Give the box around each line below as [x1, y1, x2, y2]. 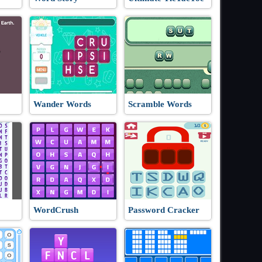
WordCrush [33, 205, 78, 215]
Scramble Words [128, 99, 192, 109]
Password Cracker [128, 205, 199, 215]
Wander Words [33, 99, 91, 109]
